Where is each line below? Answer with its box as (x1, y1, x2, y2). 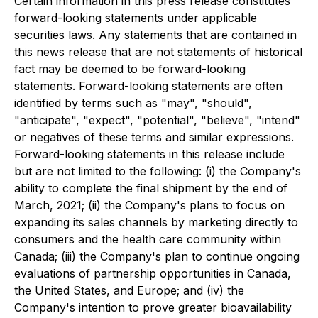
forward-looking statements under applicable (14, 11, 257, 25)
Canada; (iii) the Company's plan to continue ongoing (14, 249, 300, 263)
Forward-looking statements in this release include (14, 147, 285, 161)
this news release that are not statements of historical (14, 45, 302, 59)
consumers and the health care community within (14, 232, 281, 246)
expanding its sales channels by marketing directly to (14, 215, 298, 229)
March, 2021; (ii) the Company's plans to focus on (14, 198, 285, 212)
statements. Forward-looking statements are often (14, 79, 283, 93)
